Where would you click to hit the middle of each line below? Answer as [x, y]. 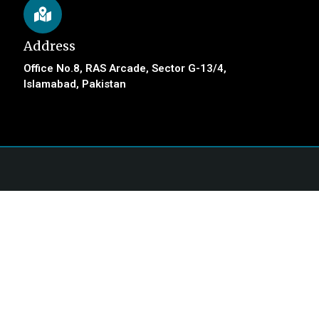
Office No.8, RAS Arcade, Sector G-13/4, [125, 68]
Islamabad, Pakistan [75, 84]
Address [50, 46]
